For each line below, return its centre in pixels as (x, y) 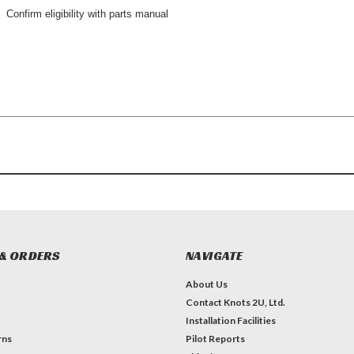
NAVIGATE (214, 256)
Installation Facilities (230, 321)
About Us (206, 284)
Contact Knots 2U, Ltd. (235, 303)
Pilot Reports (215, 339)
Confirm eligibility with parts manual (87, 14)
